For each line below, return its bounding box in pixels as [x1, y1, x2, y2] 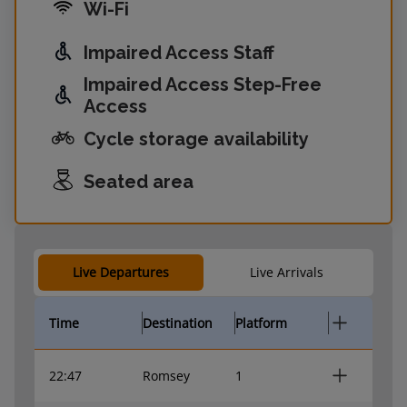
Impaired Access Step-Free [84, 74, 322, 95]
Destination [142, 313, 213, 332]
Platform [235, 313, 288, 332]
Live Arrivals [249, 263, 323, 281]
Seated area [84, 170, 194, 193]
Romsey [142, 366, 190, 384]
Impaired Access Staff [84, 41, 274, 64]
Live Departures [73, 263, 169, 281]
